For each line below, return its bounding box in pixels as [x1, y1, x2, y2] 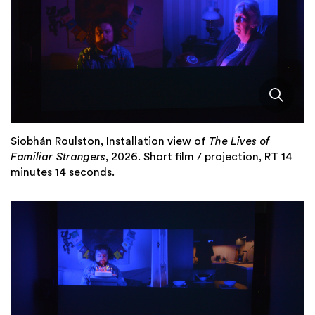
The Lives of [209, 136, 269, 148]
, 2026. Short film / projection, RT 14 [105, 151, 292, 163]
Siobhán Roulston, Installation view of [11, 136, 209, 148]
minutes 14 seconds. [11, 167, 115, 179]
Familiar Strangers [11, 151, 105, 163]
